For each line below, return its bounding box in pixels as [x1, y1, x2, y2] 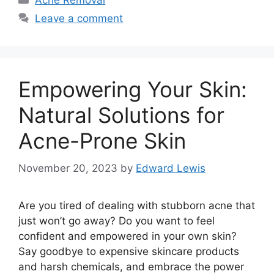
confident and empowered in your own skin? [18, 229, 237, 242]
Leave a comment [35, 12, 124, 24]
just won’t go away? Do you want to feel [18, 214, 215, 227]
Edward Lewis [136, 161, 206, 174]
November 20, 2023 [18, 161, 117, 174]
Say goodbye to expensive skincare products [18, 245, 239, 257]
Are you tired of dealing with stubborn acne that [18, 199, 255, 212]
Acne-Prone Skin [18, 128, 186, 154]
